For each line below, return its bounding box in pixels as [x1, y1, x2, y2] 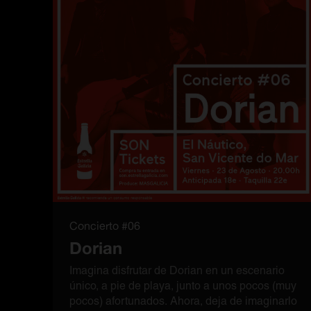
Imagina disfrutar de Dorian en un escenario [69, 264, 285, 277]
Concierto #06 [69, 219, 140, 233]
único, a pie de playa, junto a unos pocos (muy [69, 279, 296, 292]
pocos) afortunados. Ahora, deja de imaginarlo [69, 294, 297, 308]
